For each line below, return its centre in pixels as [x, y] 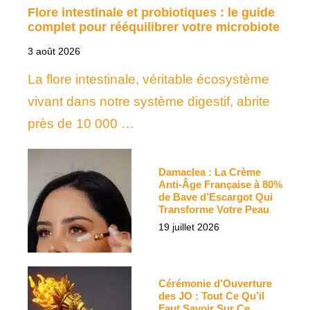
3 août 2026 [54, 52]
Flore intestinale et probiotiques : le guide [151, 13]
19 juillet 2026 [189, 227]
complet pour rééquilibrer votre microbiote [154, 27]
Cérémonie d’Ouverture [215, 284]
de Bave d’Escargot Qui [216, 197]
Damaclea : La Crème [210, 172]
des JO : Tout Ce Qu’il [211, 296]
